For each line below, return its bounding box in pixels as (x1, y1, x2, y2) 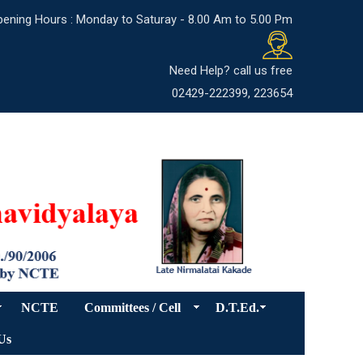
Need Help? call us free (169, 63, 293, 78)
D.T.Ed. (216, 301, 259, 315)
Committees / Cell (84, 301, 181, 315)
